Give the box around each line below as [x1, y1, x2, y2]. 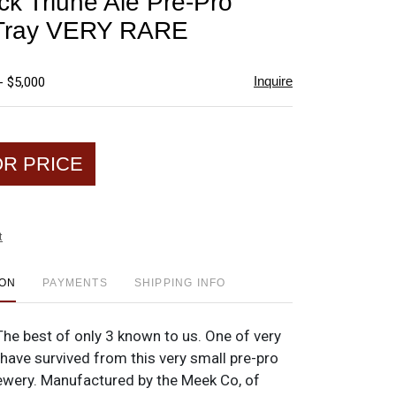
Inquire [254, 73, 293, 88]
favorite [271, 4, 317, 19]
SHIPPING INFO [133, 277, 226, 289]
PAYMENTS [42, 277, 108, 289]
